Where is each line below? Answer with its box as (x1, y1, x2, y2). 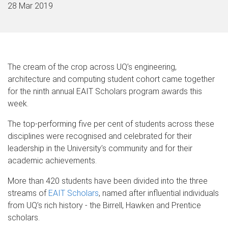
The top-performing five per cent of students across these (8, 119, 214, 129)
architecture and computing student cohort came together (8, 74, 215, 84)
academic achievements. (8, 155, 97, 165)
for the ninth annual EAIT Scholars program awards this (8, 86, 202, 96)
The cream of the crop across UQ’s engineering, (8, 62, 177, 72)
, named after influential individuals (99, 188, 219, 198)
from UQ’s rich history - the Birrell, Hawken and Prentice (8, 200, 201, 210)
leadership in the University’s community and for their (8, 143, 192, 153)
